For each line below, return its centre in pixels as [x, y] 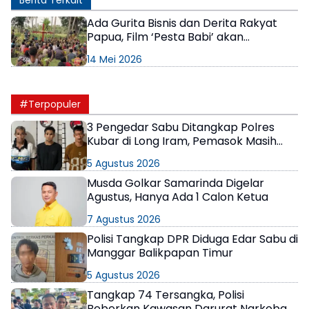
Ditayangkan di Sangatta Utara [171, 50]
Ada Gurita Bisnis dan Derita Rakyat [182, 23]
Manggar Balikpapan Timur [160, 252]
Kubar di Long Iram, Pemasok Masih [182, 141]
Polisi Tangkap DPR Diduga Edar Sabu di [192, 239]
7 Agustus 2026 [124, 219]
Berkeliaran [118, 154]
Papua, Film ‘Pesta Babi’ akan [165, 37]
